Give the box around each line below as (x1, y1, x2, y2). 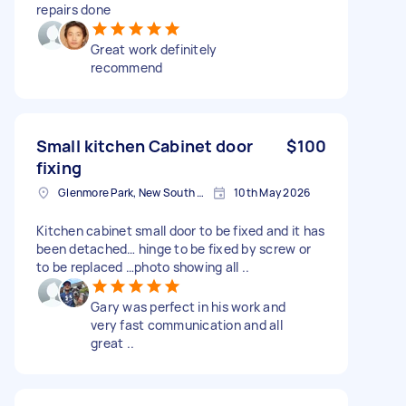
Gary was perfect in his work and (91, 297, 285, 315)
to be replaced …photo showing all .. (36, 257, 249, 275)
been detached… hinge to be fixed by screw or (36, 239, 311, 257)
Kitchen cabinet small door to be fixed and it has (36, 221, 325, 239)
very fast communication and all (91, 315, 283, 333)
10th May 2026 (234, 184, 311, 200)
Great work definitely (91, 40, 217, 58)
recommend (91, 58, 163, 76)
